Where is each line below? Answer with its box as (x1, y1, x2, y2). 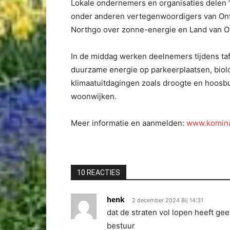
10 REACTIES (77, 168, 120, 177)
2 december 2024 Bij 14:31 (132, 197, 203, 204)
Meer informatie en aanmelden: (71, 118, 186, 128)
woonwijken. (71, 91, 117, 101)
